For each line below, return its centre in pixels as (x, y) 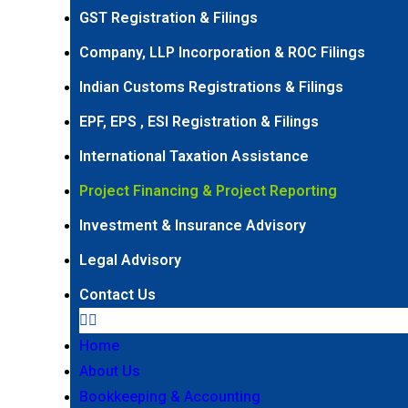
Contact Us (118, 295)
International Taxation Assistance (194, 156)
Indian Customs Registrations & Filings (212, 87)
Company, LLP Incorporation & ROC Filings (223, 52)
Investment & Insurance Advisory (193, 225)
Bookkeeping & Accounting (170, 397)
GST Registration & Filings (169, 18)
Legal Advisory (131, 260)
